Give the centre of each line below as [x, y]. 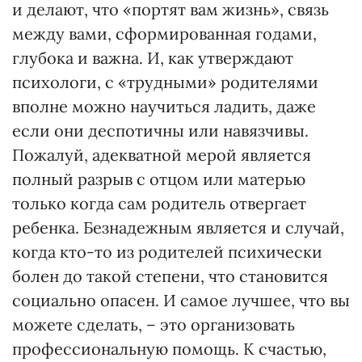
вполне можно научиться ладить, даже [164, 106]
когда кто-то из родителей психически [167, 252]
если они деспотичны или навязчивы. [160, 130]
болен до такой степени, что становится [170, 276]
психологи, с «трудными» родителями [165, 82]
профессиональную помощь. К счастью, [169, 349]
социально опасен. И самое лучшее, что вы [181, 300]
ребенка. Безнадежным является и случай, [178, 227]
